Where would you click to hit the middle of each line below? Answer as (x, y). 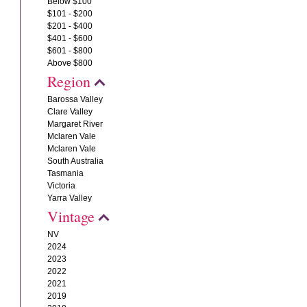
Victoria (62, 186)
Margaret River (75, 124)
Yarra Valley (70, 198)
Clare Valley (70, 112)
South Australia (76, 161)
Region (69, 81)
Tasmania (66, 173)
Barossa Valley (75, 99)
